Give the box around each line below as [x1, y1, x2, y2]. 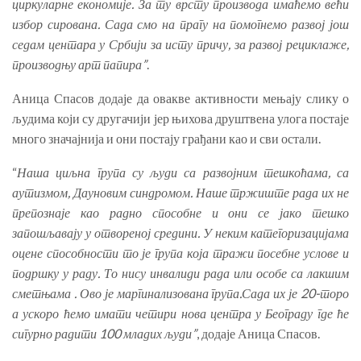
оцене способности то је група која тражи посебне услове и [12, 245, 349, 261]
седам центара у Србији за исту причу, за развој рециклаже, [12, 36, 349, 52]
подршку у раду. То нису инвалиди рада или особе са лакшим [12, 265, 349, 281]
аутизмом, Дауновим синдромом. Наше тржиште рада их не [12, 185, 349, 201]
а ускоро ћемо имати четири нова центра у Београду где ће [12, 305, 349, 322]
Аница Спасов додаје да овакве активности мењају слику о [12, 90, 349, 106]
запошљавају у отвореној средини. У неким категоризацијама [12, 225, 349, 241]
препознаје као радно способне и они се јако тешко [12, 205, 349, 221]
